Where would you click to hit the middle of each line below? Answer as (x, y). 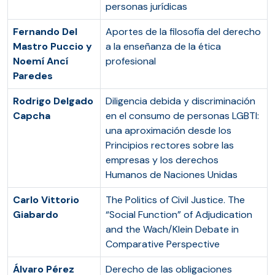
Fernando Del (45, 32)
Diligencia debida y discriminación (180, 101)
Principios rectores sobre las (170, 145)
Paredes (33, 76)
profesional (131, 61)
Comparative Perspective (163, 244)
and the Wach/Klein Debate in (172, 229)
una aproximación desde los (168, 130)
